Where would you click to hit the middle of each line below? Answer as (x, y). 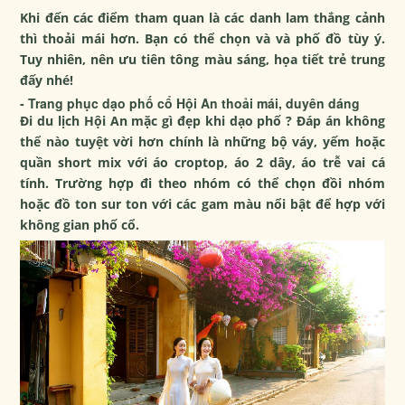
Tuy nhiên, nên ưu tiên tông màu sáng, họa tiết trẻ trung (202, 60)
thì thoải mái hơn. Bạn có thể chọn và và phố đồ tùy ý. (202, 39)
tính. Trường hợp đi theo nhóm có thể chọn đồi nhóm (202, 184)
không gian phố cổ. (80, 225)
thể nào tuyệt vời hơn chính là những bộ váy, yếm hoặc (202, 142)
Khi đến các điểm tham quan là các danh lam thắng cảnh (202, 18)
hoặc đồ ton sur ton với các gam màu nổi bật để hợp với (202, 204)
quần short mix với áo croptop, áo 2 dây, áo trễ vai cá (202, 163)
